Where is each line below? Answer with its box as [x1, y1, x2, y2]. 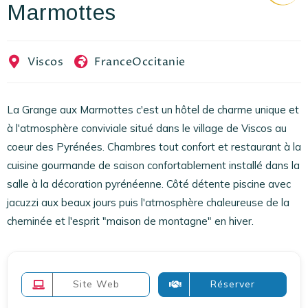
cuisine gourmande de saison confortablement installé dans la [7, 158, 300, 172]
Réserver [210, 278, 255, 291]
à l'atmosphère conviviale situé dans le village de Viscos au [7, 121, 287, 135]
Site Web [72, 278, 120, 291]
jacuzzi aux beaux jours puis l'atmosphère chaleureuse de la [7, 195, 289, 209]
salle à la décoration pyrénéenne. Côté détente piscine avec [7, 177, 291, 190]
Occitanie [132, 54, 186, 69]
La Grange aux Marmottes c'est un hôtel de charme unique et [7, 102, 299, 116]
